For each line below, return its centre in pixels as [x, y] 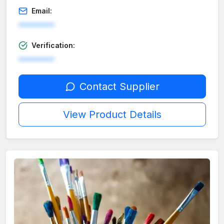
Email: [42, 11]
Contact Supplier [119, 87]
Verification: [53, 45]
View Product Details [112, 115]
